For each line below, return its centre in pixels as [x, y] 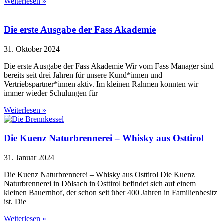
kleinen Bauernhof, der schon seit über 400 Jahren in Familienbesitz [111, 192]
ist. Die [15, 201]
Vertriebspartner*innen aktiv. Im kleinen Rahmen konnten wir [101, 84]
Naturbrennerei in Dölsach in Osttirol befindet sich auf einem [100, 183]
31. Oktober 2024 [32, 49]
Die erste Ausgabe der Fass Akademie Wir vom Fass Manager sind [109, 66]
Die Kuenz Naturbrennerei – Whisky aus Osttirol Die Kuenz [99, 174]
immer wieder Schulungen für [51, 93]
